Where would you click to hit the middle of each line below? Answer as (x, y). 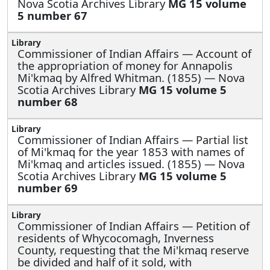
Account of (224, 53)
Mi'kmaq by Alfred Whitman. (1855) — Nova (131, 77)
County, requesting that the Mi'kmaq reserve (133, 250)
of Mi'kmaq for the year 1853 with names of (131, 151)
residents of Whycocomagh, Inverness (116, 237)
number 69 (48, 187)
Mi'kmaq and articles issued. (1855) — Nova (131, 163)
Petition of (223, 225)
